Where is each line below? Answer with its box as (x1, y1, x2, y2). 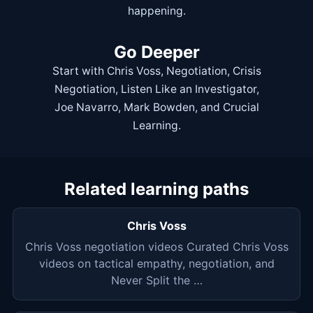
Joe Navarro (54, 101, 118, 115)
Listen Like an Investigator (120, 82, 256, 96)
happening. (127, 4, 186, 18)
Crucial (222, 101, 259, 115)
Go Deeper (113, 42, 200, 63)
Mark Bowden (123, 101, 195, 115)
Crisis (232, 64, 261, 78)
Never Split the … (110, 273, 203, 288)
